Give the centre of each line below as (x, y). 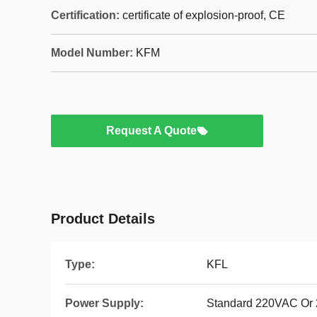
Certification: (85, 15)
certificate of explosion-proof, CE (204, 15)
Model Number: (92, 53)
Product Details (103, 219)
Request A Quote (151, 131)
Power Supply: (104, 303)
